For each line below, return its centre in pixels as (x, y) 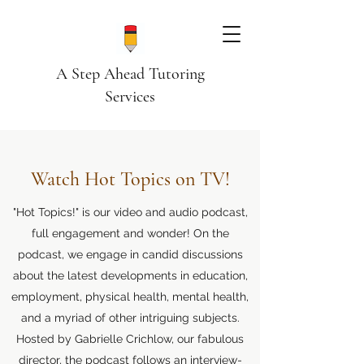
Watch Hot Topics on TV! (130, 179)
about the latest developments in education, (130, 275)
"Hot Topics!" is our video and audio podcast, (130, 212)
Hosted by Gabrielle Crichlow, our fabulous (130, 339)
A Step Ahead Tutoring (130, 74)
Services (130, 97)
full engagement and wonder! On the (130, 233)
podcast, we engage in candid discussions (130, 254)
